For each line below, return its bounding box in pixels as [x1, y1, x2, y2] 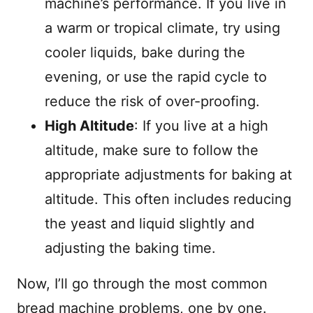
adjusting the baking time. [45, 240, 216, 256]
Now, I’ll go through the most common [17, 275, 268, 292]
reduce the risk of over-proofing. [45, 93, 260, 110]
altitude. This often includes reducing [45, 191, 291, 208]
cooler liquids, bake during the [45, 44, 245, 61]
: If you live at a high [134, 117, 268, 134]
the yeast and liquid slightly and [45, 215, 254, 232]
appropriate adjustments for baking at [45, 166, 292, 183]
